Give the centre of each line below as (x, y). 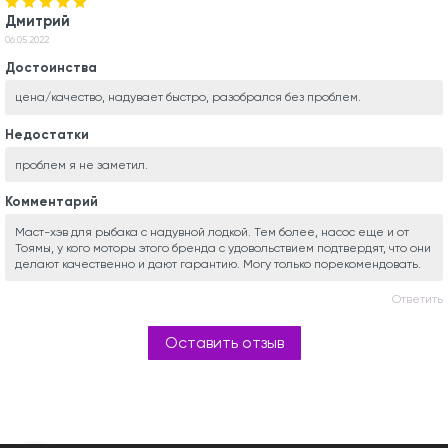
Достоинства (51, 67)
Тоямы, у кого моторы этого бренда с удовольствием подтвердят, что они (222, 247)
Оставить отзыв (224, 343)
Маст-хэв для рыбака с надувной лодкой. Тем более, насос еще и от (211, 231)
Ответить (417, 299)
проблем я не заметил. (81, 164)
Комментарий (51, 202)
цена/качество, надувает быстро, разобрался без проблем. (187, 97)
